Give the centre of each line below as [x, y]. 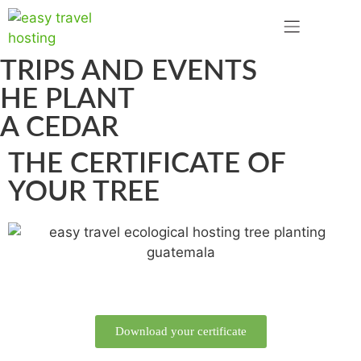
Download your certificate [180, 331]
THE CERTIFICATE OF [147, 164]
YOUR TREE [84, 192]
